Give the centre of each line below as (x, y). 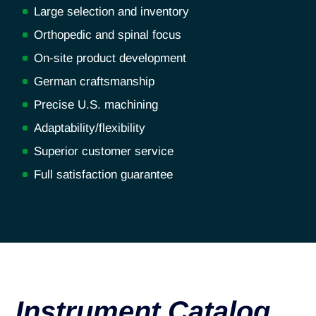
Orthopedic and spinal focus (108, 35)
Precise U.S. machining (96, 104)
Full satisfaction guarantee (103, 174)
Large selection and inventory (111, 11)
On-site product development (110, 58)
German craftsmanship (94, 81)
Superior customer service (104, 151)
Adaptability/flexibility (90, 128)
